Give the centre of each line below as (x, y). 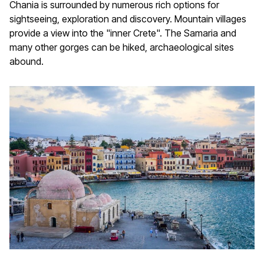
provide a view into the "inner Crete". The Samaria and (123, 33)
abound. (27, 62)
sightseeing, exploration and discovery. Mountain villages (128, 19)
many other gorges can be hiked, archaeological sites (122, 47)
